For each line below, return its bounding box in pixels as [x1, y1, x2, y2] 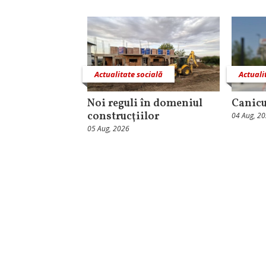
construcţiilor [87, 109, 159, 124]
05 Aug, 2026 [87, 123, 129, 134]
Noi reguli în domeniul [87, 96, 202, 111]
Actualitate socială [94, 68, 163, 80]
